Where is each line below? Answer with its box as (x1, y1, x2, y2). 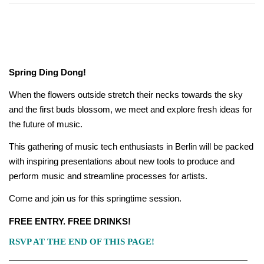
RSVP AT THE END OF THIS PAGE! (9, 236, 154, 246)
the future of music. (9, 120, 82, 130)
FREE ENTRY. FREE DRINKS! (9, 216, 131, 226)
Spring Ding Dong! (9, 68, 86, 77)
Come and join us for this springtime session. (9, 194, 181, 204)
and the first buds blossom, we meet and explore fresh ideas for (9, 105, 252, 115)
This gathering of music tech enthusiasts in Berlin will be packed (9, 142, 253, 152)
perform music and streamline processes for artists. (9, 171, 207, 181)
